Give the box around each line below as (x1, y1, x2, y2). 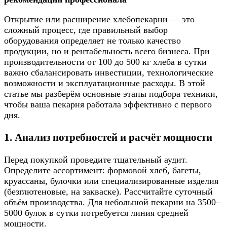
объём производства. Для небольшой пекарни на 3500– (4, 197, 220, 208)
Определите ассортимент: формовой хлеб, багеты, (4, 165, 201, 176)
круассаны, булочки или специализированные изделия (4, 176, 218, 186)
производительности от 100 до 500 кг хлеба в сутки (4, 57, 207, 67)
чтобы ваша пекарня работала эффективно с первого (4, 99, 212, 110)
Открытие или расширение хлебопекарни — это (4, 14, 195, 25)
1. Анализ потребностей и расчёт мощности (4, 131, 212, 144)
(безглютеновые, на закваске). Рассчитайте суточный (4, 186, 213, 197)
